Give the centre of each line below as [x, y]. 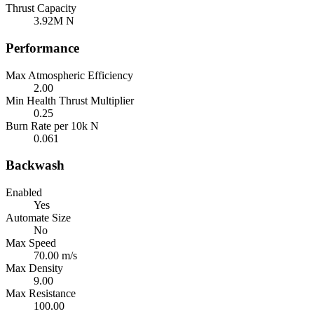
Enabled [24, 193]
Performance [42, 48]
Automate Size [38, 218]
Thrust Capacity [41, 8]
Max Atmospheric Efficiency [69, 75]
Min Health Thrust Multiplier [70, 100]
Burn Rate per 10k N [52, 125]
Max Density [34, 268]
